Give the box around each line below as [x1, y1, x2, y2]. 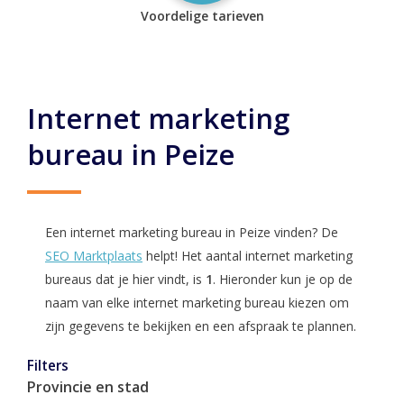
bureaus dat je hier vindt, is [45, 271, 206, 288]
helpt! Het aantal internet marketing [142, 247, 353, 264]
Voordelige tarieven [140, 7, 264, 24]
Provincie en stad [27, 377, 149, 397]
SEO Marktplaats [45, 247, 142, 264]
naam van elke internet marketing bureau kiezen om [45, 294, 349, 311]
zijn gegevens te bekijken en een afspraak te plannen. [45, 317, 356, 335]
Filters [27, 356, 69, 375]
